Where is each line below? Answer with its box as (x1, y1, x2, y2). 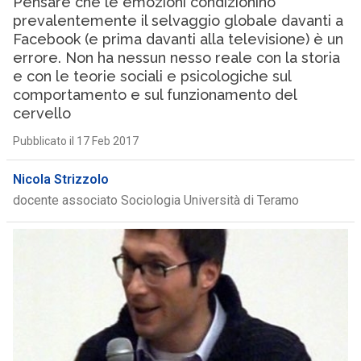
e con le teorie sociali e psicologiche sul (12, 68, 291, 85)
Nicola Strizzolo (12, 172, 109, 187)
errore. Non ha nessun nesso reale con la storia (12, 49, 340, 66)
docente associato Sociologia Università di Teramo (12, 193, 299, 208)
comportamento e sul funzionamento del (12, 86, 297, 103)
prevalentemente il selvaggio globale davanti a (12, 12, 343, 29)
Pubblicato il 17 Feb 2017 (12, 135, 139, 147)
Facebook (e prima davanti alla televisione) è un (12, 31, 343, 48)
